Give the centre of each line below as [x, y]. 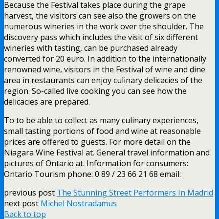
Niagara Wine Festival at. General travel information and [107, 152]
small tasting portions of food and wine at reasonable [102, 131]
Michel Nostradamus [79, 203]
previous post [30, 192]
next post [22, 203]
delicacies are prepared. [47, 101]
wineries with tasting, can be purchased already [91, 48]
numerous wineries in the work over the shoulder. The [104, 26]
